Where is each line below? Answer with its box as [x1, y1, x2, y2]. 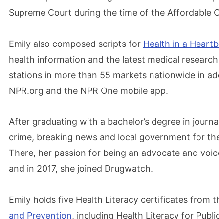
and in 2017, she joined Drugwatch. [9, 163, 153, 174]
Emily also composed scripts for [9, 38, 143, 49]
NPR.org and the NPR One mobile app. [9, 85, 168, 96]
